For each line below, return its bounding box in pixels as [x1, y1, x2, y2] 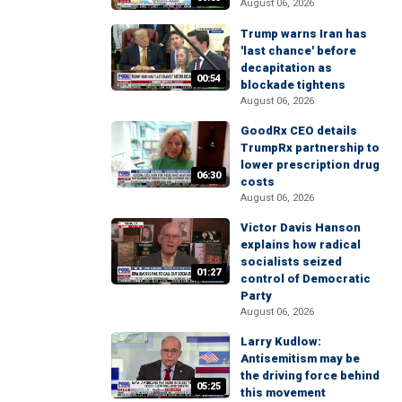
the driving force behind [240, 369, 380, 383]
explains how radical [240, 238, 361, 252]
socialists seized [240, 255, 342, 269]
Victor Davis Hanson [240, 221, 361, 235]
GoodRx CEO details [240, 124, 357, 138]
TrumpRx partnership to [240, 141, 380, 155]
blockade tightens [240, 78, 345, 92]
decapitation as [240, 61, 332, 75]
